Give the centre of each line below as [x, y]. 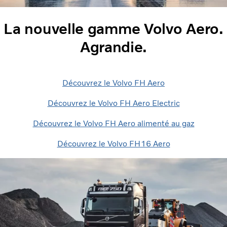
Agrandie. [113, 47]
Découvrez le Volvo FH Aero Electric [113, 103]
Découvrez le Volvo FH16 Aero [113, 143]
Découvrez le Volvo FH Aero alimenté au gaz [113, 123]
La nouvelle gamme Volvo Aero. [113, 28]
